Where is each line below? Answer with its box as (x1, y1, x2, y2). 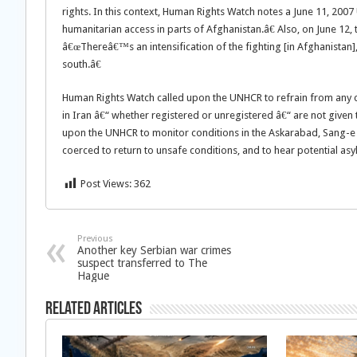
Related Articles (45, 300, 142, 319)
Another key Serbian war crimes (77, 244, 231, 257)
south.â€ (62, 58, 101, 70)
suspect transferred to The (77, 257, 207, 269)
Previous (77, 233, 113, 244)
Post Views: (80, 178, 131, 190)
